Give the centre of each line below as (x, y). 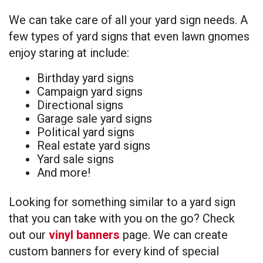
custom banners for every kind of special (114, 251)
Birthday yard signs (85, 78)
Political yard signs (86, 132)
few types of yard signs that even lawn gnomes (129, 36)
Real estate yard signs (94, 145)
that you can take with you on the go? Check (122, 218)
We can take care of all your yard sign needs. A (128, 20)
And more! (64, 172)
